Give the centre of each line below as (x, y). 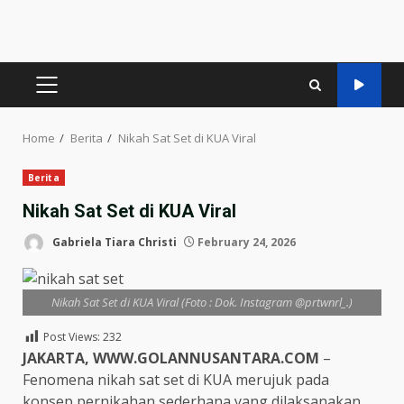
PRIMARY (75, 94)
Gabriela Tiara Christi (113, 242)
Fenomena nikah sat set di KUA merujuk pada (176, 380)
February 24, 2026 (245, 242)
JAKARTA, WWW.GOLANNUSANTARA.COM (171, 358)
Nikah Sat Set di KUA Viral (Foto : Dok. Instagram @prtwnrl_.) (202, 302)
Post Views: (72, 337)
